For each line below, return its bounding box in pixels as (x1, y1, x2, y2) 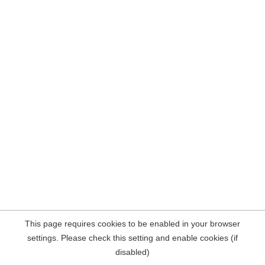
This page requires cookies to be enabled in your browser (25, 219, 240, 228)
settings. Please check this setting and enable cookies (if (27, 233, 238, 243)
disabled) (115, 247, 150, 257)
